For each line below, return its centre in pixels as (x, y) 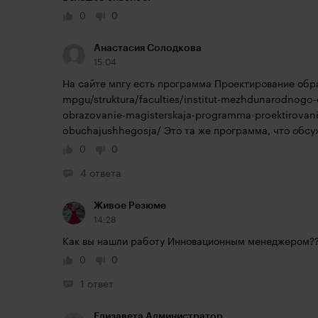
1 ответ (97, 285)
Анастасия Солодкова (148, 48)
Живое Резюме (130, 206)
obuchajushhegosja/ (112, 131)
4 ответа (101, 174)
